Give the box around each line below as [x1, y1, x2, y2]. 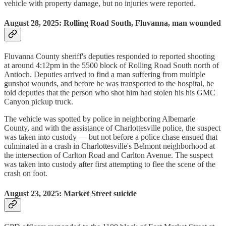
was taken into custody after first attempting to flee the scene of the [4, 160, 215, 169]
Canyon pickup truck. [4, 97, 73, 106]
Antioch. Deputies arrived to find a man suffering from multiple [4, 70, 205, 79]
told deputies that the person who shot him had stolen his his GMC [4, 88, 215, 97]
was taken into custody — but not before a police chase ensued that [4, 133, 217, 142]
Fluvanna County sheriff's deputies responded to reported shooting [4, 52, 215, 61]
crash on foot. [4, 169, 47, 178]
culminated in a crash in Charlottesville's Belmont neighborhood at [4, 142, 215, 151]
